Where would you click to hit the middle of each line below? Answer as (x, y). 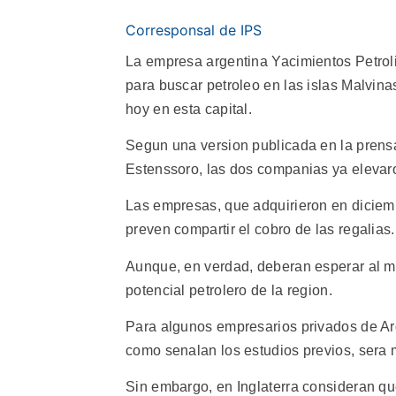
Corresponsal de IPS (194, 30)
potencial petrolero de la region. (229, 290)
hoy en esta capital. (189, 109)
